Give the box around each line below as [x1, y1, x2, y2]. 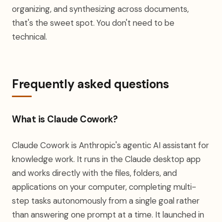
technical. [12, 31, 47, 42]
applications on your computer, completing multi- [12, 181, 196, 192]
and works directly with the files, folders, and [12, 167, 177, 178]
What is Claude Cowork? [12, 113, 118, 125]
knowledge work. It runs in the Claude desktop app [12, 154, 201, 165]
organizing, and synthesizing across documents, [12, 3, 189, 14]
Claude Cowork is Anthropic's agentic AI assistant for [12, 140, 209, 151]
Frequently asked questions [12, 76, 169, 92]
